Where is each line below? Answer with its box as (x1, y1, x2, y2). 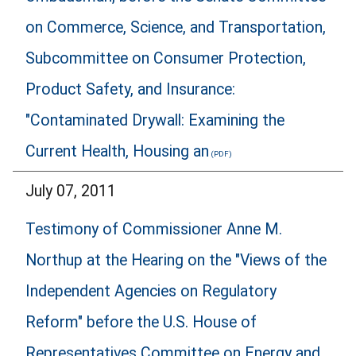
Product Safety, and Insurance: (25, 80, 235, 99)
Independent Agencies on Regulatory (25, 282, 277, 301)
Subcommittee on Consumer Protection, (25, 49, 306, 68)
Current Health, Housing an (25, 142, 209, 161)
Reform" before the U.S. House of (25, 313, 257, 332)
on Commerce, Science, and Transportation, (25, 18, 326, 37)
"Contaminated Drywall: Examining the (25, 111, 284, 130)
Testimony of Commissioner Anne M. (25, 220, 282, 239)
